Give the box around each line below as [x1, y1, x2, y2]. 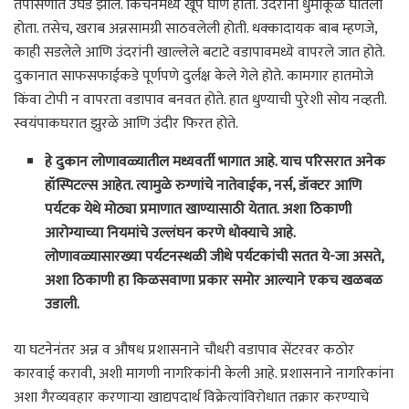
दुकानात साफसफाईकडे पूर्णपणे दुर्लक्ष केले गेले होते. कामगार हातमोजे [14, 64, 373, 89]
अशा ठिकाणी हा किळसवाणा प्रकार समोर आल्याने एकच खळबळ [45, 268, 383, 294]
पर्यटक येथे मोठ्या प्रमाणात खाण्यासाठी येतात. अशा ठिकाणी [45, 197, 352, 223]
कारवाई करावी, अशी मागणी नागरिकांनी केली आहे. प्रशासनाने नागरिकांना [14, 362, 393, 387]
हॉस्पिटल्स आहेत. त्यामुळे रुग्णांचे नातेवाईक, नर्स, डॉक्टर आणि [45, 173, 362, 199]
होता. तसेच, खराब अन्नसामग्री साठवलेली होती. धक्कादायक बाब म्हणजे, [14, 16, 377, 42]
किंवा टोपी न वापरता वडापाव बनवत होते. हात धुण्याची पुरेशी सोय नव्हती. [14, 88, 386, 113]
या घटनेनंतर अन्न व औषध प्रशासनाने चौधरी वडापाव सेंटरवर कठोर [14, 338, 354, 363]
